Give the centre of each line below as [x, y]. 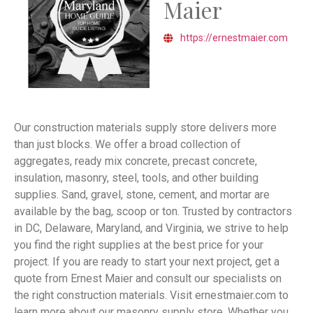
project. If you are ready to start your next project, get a [147, 262]
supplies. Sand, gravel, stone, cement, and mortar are [142, 195]
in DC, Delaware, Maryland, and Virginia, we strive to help [151, 228]
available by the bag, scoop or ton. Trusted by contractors [153, 211]
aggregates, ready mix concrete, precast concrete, [136, 161]
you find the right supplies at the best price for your [139, 245]
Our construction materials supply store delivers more [145, 128]
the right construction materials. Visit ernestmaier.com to [151, 295]
